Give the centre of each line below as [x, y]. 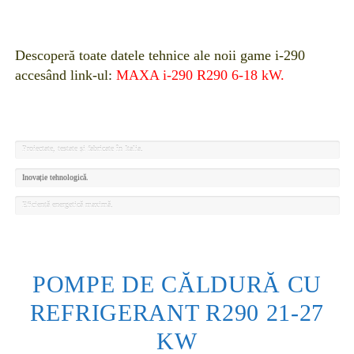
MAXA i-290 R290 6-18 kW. [200, 75]
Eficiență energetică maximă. [68, 205]
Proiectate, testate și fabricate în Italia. [83, 149]
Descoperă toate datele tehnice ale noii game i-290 [160, 55]
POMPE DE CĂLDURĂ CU [177, 284]
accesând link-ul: [65, 75]
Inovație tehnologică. [56, 177]
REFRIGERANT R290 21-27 [177, 312]
